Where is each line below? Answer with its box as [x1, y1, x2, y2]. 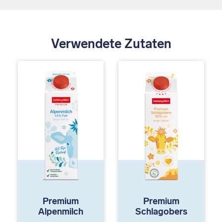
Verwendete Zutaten [51, 36, 171, 52]
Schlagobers [135, 206, 187, 218]
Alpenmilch [38, 206, 83, 218]
